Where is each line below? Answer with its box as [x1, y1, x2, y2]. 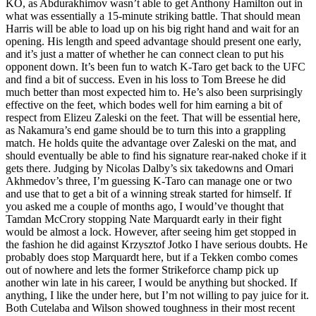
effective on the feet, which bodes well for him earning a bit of [6, 99, 282, 111]
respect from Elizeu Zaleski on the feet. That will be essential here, [6, 111, 300, 124]
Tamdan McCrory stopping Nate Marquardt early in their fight [6, 213, 281, 226]
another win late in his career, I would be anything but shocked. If [6, 276, 297, 289]
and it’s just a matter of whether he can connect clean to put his [6, 48, 284, 61]
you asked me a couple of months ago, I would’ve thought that [6, 200, 284, 213]
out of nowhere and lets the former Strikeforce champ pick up [6, 264, 279, 276]
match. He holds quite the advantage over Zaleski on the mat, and [6, 137, 296, 150]
